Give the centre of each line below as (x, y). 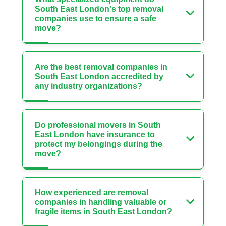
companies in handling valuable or (101, 202)
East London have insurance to (95, 135)
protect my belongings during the (99, 144)
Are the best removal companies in (101, 67)
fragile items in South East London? (103, 212)
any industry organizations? (89, 86)
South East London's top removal (99, 9)
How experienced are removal (92, 193)
